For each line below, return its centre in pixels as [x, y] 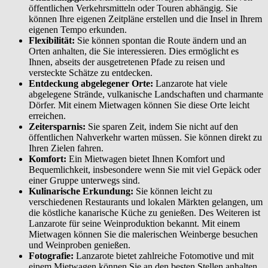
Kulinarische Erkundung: [81, 191]
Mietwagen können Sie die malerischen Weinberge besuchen [143, 234]
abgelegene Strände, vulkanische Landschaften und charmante [146, 94]
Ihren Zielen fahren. [66, 148]
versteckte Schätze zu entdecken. [91, 72]
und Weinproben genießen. [81, 245]
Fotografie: [51, 255]
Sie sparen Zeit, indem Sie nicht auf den [162, 126]
